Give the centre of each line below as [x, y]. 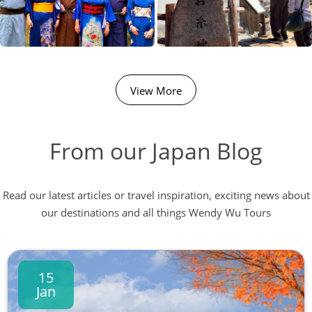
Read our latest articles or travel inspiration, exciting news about [156, 195]
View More [156, 90]
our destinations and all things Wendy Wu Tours [156, 212]
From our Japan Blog [156, 150]
